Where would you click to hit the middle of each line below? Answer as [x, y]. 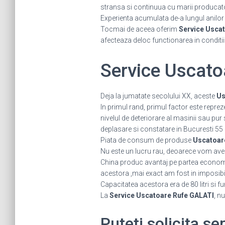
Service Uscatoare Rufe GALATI [161, 195]
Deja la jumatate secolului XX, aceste [158, 96]
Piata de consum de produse [146, 140]
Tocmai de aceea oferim [139, 29]
